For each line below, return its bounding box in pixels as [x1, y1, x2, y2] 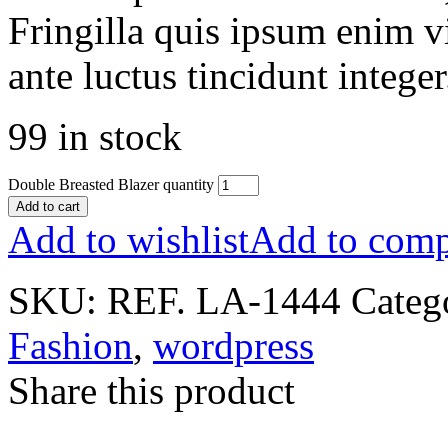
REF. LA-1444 [107, 278, 341, 322]
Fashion [8, 323, 133, 367]
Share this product [8, 368, 295, 412]
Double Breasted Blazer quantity [8, 175, 214, 193]
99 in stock [8, 114, 182, 158]
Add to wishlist [8, 217, 249, 261]
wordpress [153, 323, 314, 367]
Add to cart [16, 198, 80, 214]
